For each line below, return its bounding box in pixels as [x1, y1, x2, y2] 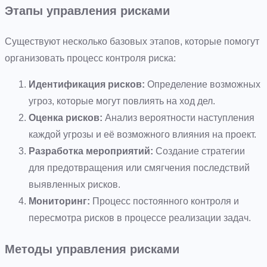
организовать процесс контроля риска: [5, 52, 176, 63]
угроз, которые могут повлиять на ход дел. [29, 95, 215, 106]
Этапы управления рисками [5, 4, 170, 18]
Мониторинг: [29, 195, 90, 206]
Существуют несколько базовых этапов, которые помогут [5, 36, 259, 46]
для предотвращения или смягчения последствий [29, 162, 250, 173]
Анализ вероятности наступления [103, 112, 254, 123]
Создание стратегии [153, 145, 245, 156]
